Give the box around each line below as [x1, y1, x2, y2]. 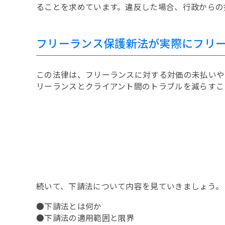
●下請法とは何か [36, 200, 102, 212]
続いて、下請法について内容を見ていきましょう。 [36, 180, 224, 192]
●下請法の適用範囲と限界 [36, 211, 135, 223]
